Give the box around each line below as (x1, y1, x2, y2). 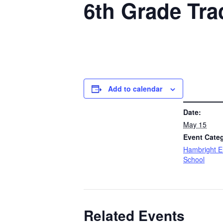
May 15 (183, 119, 207, 129)
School (183, 154, 205, 164)
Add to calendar (108, 84, 162, 94)
